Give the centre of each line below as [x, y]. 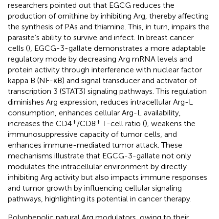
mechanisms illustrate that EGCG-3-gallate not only [99, 156]
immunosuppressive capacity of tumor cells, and [92, 134]
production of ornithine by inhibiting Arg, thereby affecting [108, 16]
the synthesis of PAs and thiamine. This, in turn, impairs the [109, 27]
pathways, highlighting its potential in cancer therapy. [100, 199]
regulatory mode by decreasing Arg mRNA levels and [100, 59]
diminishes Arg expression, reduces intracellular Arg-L [100, 102]
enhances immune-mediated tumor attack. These [95, 145]
